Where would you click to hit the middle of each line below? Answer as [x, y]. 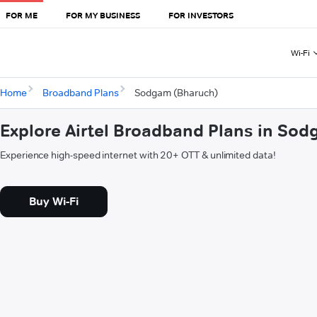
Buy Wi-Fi [54, 202]
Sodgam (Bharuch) [176, 93]
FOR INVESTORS [201, 15]
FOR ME [22, 15]
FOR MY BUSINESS [103, 15]
